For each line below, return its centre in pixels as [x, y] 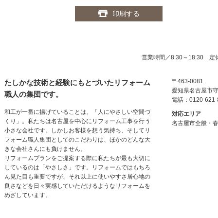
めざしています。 [28, 195]
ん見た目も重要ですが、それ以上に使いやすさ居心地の [77, 177]
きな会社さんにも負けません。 [45, 149]
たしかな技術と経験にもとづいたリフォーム [77, 82]
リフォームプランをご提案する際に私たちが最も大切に [77, 158]
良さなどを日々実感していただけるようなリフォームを [77, 186]
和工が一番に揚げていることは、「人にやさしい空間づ [77, 112]
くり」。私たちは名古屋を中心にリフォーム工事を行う [77, 121]
